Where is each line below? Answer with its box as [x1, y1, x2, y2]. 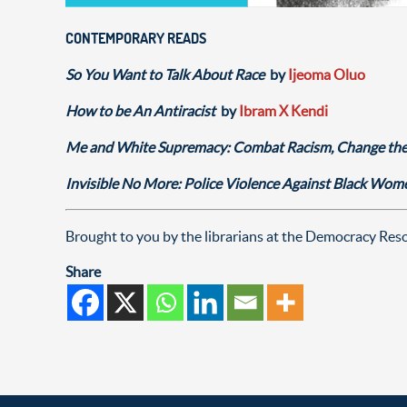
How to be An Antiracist [65, 102, 221, 119]
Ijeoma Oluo [288, 65, 365, 83]
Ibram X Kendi [239, 102, 328, 119]
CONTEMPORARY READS [65, 28, 206, 47]
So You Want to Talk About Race [65, 65, 267, 83]
